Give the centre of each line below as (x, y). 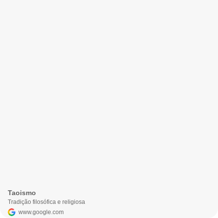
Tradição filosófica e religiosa (46, 202)
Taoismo (22, 193)
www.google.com (41, 212)
